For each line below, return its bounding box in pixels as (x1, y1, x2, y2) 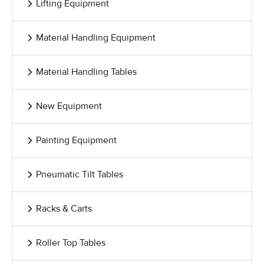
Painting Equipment (36, 134, 117, 146)
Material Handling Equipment (36, 32, 156, 44)
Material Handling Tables (36, 66, 137, 78)
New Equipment (36, 100, 102, 112)
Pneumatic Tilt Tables (36, 169, 123, 180)
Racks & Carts (36, 203, 92, 214)
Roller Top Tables (36, 237, 105, 249)
